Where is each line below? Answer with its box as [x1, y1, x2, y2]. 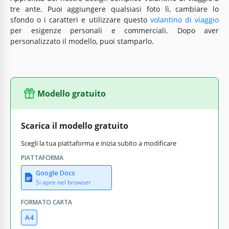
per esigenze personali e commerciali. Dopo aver [10, 25, 219, 35]
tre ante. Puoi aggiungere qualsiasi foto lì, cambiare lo [10, 4, 219, 14]
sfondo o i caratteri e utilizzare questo [10, 14, 150, 25]
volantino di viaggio [150, 14, 219, 25]
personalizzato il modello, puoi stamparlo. [10, 36, 154, 46]
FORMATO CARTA [21, 197, 72, 207]
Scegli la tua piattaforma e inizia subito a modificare [21, 138, 176, 148]
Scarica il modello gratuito [21, 120, 128, 131]
